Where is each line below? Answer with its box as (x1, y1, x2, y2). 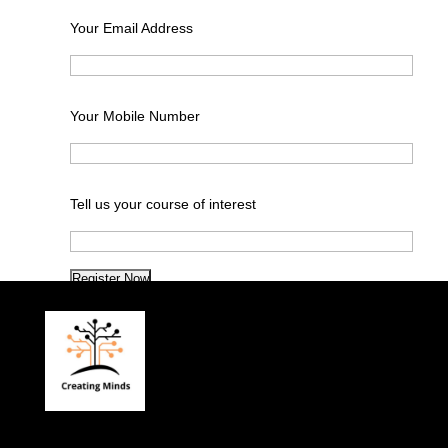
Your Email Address (69, 20, 193, 37)
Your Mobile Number (69, 108, 200, 125)
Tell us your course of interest (69, 196, 256, 213)
